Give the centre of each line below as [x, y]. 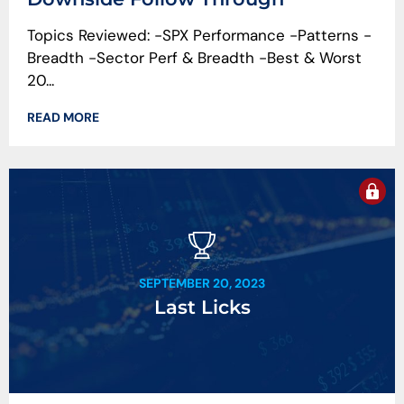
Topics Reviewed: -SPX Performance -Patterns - [199, 36]
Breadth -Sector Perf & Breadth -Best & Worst [194, 58]
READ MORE [63, 117]
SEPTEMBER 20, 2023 [202, 284]
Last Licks [202, 308]
